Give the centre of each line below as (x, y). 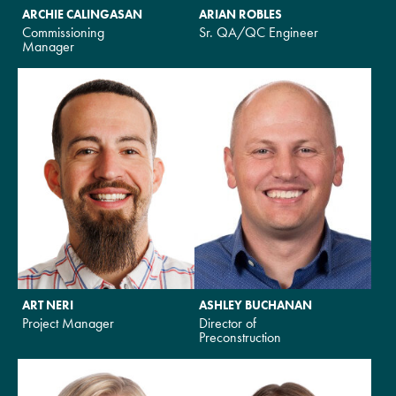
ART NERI (48, 305)
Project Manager (68, 323)
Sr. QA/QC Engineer (259, 32)
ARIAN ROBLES (240, 14)
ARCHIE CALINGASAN (82, 14)
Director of (228, 323)
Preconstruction (240, 337)
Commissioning (63, 32)
